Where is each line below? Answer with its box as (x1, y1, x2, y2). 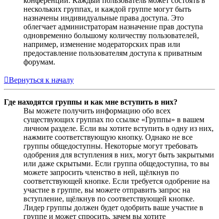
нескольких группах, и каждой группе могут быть (23, 4, 191, 13)
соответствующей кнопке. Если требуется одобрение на (23, 176, 210, 185)
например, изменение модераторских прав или (23, 40, 180, 48)
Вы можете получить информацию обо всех (23, 106, 171, 115)
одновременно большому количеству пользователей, (23, 31, 199, 40)
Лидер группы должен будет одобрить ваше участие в (23, 203, 203, 212)
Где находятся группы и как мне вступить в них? (4, 97, 177, 106)
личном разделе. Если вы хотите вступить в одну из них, (23, 124, 214, 132)
